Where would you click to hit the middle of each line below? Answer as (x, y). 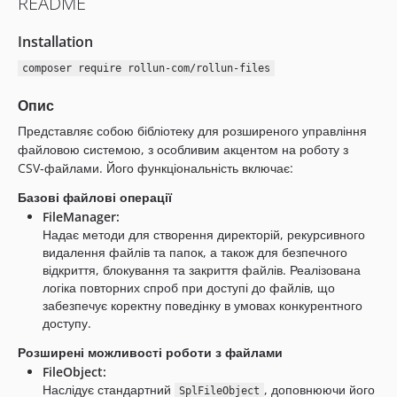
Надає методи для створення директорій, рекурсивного (204, 234)
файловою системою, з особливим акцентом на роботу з (183, 149)
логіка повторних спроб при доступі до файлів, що (189, 288)
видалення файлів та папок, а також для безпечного (195, 252)
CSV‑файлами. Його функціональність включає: (156, 168)
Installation (55, 42)
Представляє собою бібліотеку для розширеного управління (192, 131)
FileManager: (81, 217)
